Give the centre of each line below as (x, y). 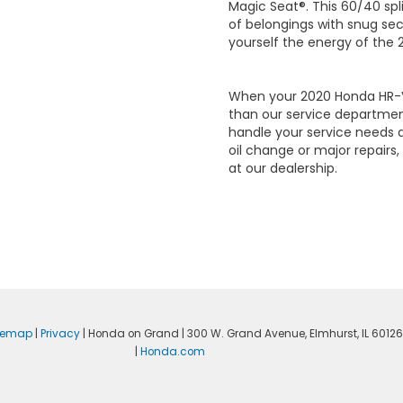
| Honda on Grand (129, 334)
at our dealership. (283, 169)
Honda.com (173, 352)
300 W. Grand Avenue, (245, 334)
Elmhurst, (332, 334)
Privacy (60, 334)
